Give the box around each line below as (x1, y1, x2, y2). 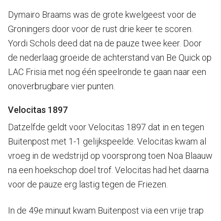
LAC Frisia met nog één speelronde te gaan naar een (8, 66, 206, 77)
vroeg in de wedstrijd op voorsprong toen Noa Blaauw (8, 150, 213, 161)
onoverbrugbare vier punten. (8, 80, 115, 91)
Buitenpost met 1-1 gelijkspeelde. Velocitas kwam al (8, 136, 206, 147)
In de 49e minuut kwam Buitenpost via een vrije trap (8, 205, 204, 216)
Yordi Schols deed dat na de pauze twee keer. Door (8, 37, 202, 48)
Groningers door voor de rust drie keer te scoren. (8, 23, 193, 34)
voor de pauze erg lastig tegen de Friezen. (8, 179, 168, 189)
